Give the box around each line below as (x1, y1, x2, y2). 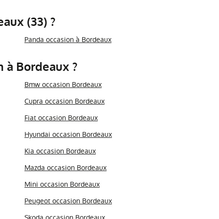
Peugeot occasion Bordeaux (24, 196, 112, 206)
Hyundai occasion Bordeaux (24, 130, 112, 139)
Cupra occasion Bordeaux (24, 96, 105, 106)
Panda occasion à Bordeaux (24, 35, 111, 44)
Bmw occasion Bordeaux (24, 80, 102, 89)
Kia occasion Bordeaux (24, 146, 96, 156)
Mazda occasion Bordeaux (24, 163, 107, 173)
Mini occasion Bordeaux (24, 179, 100, 189)
